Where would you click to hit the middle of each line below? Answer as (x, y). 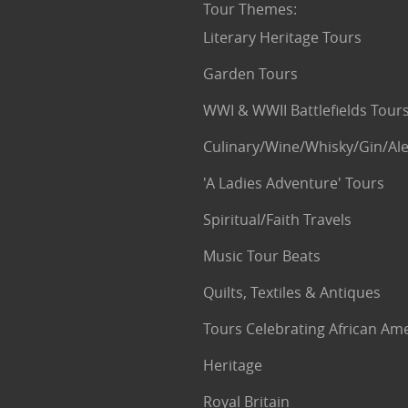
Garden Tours (250, 74)
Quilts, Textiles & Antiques (291, 292)
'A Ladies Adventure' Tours (293, 183)
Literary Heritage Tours (282, 37)
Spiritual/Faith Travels (277, 219)
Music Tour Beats (261, 256)
